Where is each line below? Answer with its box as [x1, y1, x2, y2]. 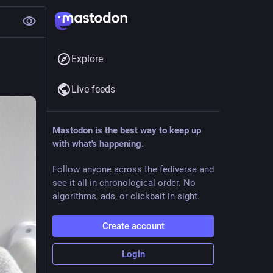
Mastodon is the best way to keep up [52, 125, 201, 136]
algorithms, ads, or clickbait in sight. [52, 191, 200, 202]
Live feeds [71, 83, 115, 95]
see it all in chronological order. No [52, 177, 196, 188]
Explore [71, 53, 103, 65]
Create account [102, 221, 165, 232]
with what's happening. [52, 138, 144, 149]
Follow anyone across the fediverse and [52, 164, 214, 175]
